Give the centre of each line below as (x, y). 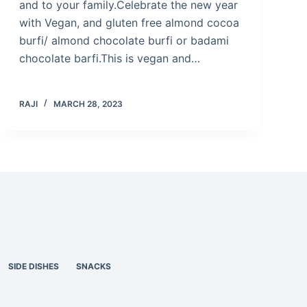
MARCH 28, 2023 (88, 103)
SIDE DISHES (34, 266)
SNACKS (94, 266)
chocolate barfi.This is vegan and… (109, 58)
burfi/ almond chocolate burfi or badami (124, 40)
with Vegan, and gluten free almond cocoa (129, 22)
